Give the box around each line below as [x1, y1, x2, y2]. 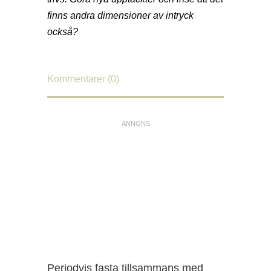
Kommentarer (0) [47, 74, 119, 85]
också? [47, 27, 78, 38]
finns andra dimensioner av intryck [47, 10, 194, 21]
